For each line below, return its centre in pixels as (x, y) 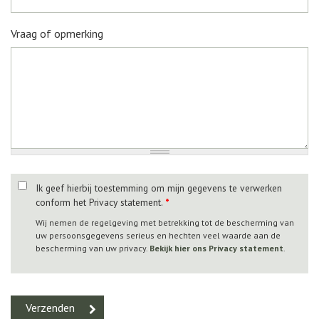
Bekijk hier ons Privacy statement (216, 249)
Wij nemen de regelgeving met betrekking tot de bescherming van (165, 223)
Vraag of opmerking (57, 34)
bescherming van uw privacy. (93, 249)
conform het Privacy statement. (100, 203)
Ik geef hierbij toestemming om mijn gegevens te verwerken (159, 188)
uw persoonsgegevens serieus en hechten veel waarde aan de (158, 236)
